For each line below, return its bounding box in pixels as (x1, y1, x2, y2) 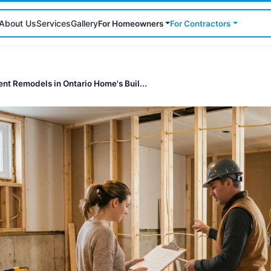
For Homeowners (97, 18, 163, 28)
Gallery (70, 18, 98, 28)
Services (36, 18, 71, 28)
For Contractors (170, 18, 231, 28)
